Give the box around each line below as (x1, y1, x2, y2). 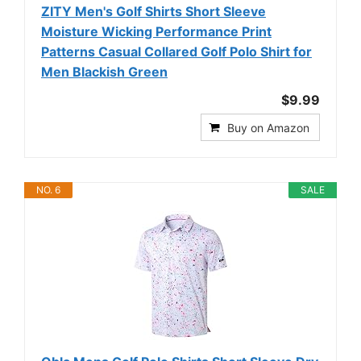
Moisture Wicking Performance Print (41, 23, 272, 39)
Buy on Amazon (227, 120, 309, 135)
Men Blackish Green (41, 63, 168, 80)
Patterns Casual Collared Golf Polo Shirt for (41, 43, 312, 60)
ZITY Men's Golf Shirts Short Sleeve (41, 2, 266, 19)
